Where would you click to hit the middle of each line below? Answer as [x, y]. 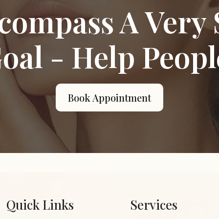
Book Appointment [109, 97]
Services [153, 204]
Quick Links [40, 204]
